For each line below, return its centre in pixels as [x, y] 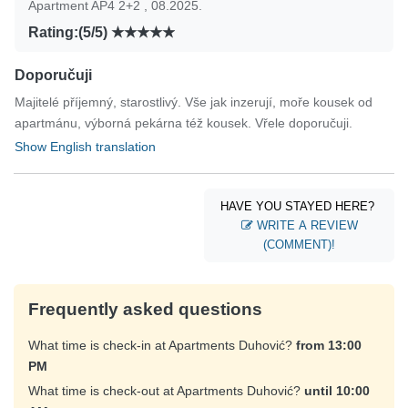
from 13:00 [329, 346]
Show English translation [85, 146]
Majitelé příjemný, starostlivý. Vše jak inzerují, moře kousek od [194, 102]
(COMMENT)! [299, 244]
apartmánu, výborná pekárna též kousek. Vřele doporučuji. [184, 122]
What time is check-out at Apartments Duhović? [166, 391]
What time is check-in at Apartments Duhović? [162, 346]
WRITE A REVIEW [305, 225]
